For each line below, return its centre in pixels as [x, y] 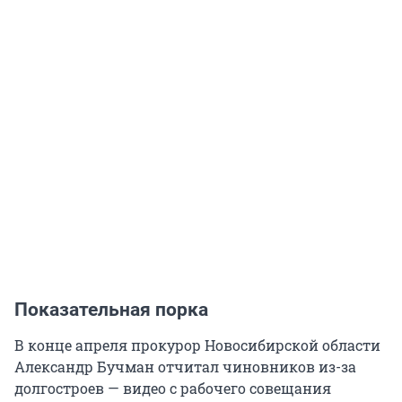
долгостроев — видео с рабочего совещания [173, 389]
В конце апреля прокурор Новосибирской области [197, 345]
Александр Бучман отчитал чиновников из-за [185, 367]
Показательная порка [111, 310]
